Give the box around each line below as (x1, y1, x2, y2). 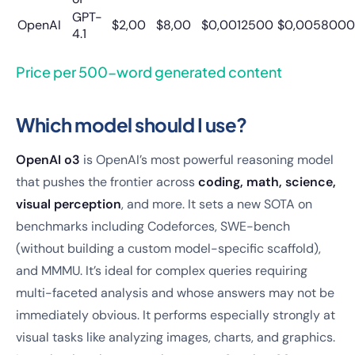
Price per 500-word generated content (16, 63, 282, 81)
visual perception (16, 196, 121, 212)
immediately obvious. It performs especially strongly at (16, 307, 335, 323)
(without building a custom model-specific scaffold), (16, 240, 321, 257)
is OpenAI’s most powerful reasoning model (80, 151, 334, 168)
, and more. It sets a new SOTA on (121, 196, 312, 212)
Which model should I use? (16, 113, 247, 136)
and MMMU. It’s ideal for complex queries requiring (16, 262, 307, 279)
